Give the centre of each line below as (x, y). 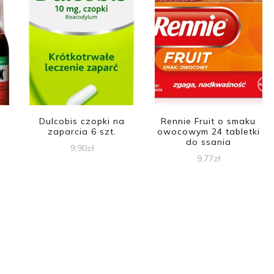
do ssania (208, 142)
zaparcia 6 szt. (82, 131)
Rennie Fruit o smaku (209, 121)
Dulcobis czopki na (82, 121)
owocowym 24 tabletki (208, 131)
